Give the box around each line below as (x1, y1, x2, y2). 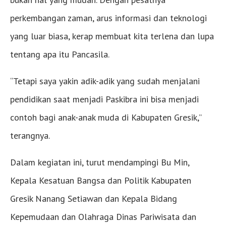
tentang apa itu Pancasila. (10, 48, 109, 60)
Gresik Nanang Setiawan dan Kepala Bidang (10, 192, 177, 204)
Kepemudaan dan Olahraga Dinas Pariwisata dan (10, 210, 196, 222)
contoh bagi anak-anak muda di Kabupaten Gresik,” (10, 111, 201, 123)
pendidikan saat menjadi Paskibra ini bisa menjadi (10, 93, 199, 105)
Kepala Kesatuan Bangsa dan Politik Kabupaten (10, 174, 191, 186)
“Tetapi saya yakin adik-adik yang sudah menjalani (10, 75, 200, 87)
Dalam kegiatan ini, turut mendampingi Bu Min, (10, 156, 189, 168)
